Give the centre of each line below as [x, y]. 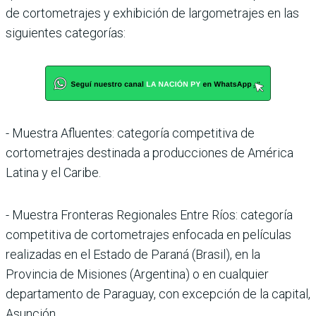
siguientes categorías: [66, 32]
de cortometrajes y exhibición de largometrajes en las [152, 13]
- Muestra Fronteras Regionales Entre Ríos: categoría [149, 214]
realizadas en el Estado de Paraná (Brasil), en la [133, 254]
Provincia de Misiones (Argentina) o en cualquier [137, 274]
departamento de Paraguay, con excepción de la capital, [158, 293]
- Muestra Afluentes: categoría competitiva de [130, 133]
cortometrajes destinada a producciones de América [150, 152]
